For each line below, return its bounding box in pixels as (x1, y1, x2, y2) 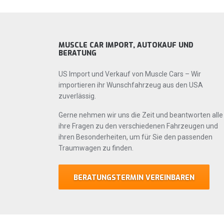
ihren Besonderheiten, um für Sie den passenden (58, 132, 212, 141)
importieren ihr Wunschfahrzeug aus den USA (58, 80, 203, 89)
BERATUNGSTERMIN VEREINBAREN (73, 172, 194, 182)
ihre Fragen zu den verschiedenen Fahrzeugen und (58, 121, 218, 130)
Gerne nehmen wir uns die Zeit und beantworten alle (58, 110, 223, 119)
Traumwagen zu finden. (58, 143, 133, 152)
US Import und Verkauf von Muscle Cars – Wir (58, 69, 201, 78)
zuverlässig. (58, 91, 96, 100)
